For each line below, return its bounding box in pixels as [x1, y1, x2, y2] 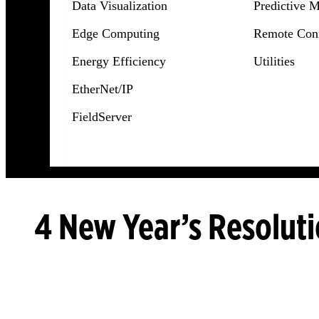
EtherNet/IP [71, 81, 133, 96]
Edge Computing [71, 26, 159, 41]
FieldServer [71, 109, 132, 124]
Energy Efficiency [71, 53, 166, 68]
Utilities [253, 53, 295, 68]
